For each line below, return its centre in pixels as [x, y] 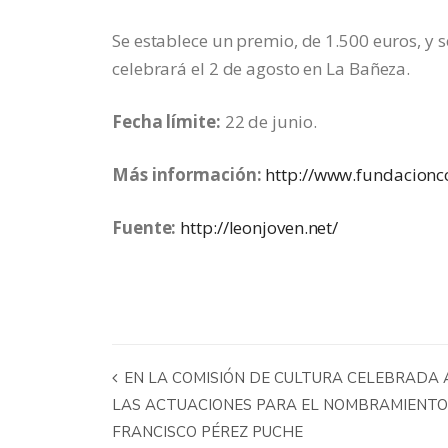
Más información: [187, 174]
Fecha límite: [166, 121]
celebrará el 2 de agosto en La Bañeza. [261, 68]
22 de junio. [268, 121]
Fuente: [144, 227]
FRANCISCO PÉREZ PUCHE [207, 432]
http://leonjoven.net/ [259, 227]
